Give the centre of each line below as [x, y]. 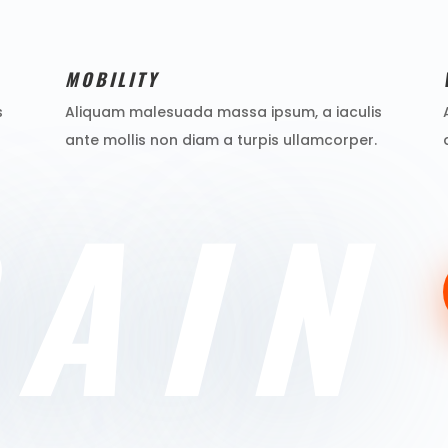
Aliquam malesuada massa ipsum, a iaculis [223, 111]
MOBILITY [111, 78]
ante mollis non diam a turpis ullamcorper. [220, 139]
